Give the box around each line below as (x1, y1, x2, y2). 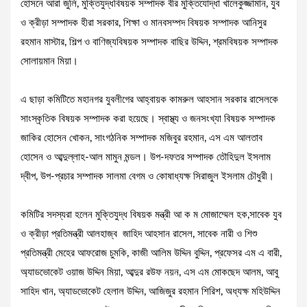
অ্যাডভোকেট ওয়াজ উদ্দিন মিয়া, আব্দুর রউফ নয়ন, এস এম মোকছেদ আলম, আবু (21, 267, 278, 278)
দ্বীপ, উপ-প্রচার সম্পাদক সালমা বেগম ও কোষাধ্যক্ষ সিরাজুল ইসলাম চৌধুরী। (21, 171, 274, 182)
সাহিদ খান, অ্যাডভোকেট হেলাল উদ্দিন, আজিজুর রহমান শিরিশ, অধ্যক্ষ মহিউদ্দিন (21, 286, 280, 297)
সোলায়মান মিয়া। (21, 56, 78, 67)
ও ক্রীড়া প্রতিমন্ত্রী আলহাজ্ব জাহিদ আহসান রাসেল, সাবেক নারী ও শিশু (21, 229, 257, 240)
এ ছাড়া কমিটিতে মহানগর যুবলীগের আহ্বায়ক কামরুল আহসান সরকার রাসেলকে (21, 95, 278, 106)
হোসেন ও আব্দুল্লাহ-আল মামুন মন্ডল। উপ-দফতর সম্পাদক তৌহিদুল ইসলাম (21, 152, 271, 163)
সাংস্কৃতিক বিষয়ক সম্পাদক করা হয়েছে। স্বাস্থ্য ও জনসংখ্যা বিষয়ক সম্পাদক (21, 114, 275, 125)
